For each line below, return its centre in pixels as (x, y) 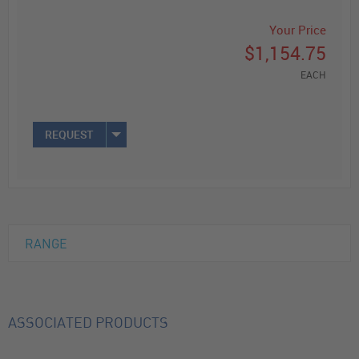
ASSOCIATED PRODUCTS (88, 323)
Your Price (298, 30)
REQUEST (69, 134)
